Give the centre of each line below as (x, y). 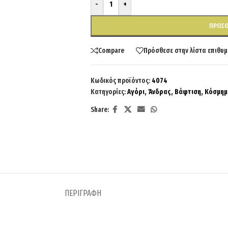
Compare (111, 50)
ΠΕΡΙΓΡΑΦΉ (83, 193)
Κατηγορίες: (108, 92)
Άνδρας (159, 92)
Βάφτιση (188, 92)
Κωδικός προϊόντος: (121, 81)
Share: (99, 110)
